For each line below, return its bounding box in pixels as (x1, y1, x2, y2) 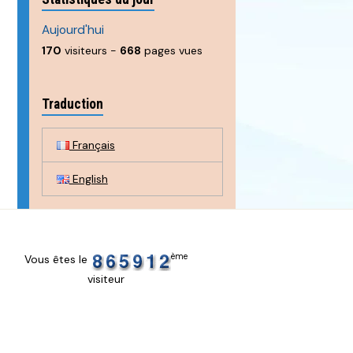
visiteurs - (61, 43, 121, 58)
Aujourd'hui (42, 22, 105, 39)
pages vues (141, 43, 203, 58)
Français (69, 137, 115, 152)
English (69, 171, 108, 186)
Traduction (42, 96, 104, 113)
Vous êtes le (24, 252, 91, 267)
